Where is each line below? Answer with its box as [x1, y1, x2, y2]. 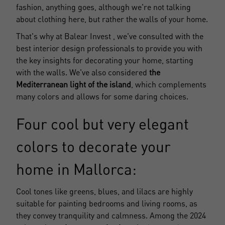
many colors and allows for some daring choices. [16, 91, 188, 101]
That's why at [16, 31, 64, 41]
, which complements [131, 79, 206, 89]
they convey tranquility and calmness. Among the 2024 [16, 210, 206, 220]
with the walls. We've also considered [16, 67, 149, 77]
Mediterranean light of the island [16, 79, 131, 89]
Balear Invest [64, 31, 111, 41]
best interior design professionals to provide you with [16, 43, 202, 53]
